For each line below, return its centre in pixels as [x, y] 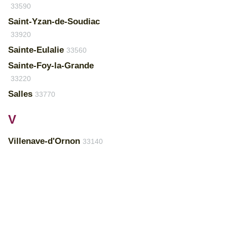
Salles [20, 94]
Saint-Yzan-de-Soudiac [54, 22]
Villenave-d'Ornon [44, 141]
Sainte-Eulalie [36, 50]
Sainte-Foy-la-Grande [51, 66]
